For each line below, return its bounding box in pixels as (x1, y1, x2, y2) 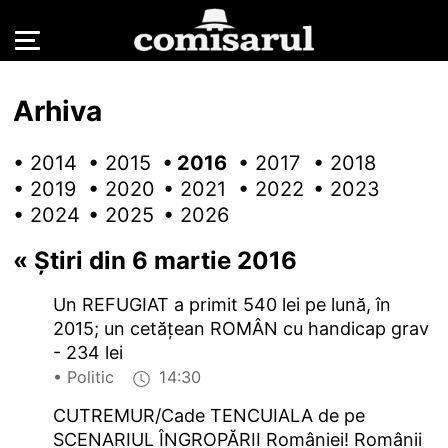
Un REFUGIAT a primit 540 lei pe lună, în (53, 294, 392, 316)
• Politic (53, 367, 130, 388)
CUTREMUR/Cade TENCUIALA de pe (53, 405, 366, 427)
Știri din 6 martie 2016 (28, 246, 298, 276)
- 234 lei (53, 342, 124, 364)
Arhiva (13, 93, 103, 128)
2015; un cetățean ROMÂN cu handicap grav (53, 318, 430, 340)
